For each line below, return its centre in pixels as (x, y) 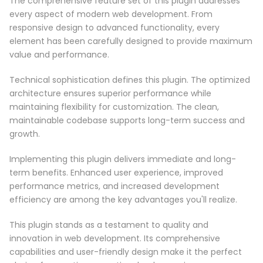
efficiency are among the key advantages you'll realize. (123, 199)
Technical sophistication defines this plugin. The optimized (130, 80)
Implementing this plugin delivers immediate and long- (123, 159)
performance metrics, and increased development (114, 186)
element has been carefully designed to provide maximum (131, 41)
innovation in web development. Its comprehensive (115, 238)
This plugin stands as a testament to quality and (109, 225)
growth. (25, 134)
